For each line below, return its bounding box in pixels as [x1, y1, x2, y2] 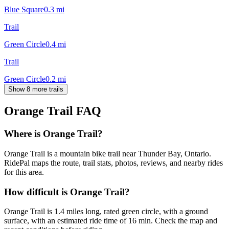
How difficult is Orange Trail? [4, 186, 130, 197]
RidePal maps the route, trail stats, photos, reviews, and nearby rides [4, 158, 223, 168]
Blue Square [4, 5, 44, 14]
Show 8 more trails [8, 85, 63, 93]
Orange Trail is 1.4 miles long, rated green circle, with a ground [4, 207, 208, 216]
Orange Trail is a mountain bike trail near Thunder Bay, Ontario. [4, 149, 211, 158]
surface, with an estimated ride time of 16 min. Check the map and [4, 216, 217, 225]
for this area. [4, 168, 44, 177]
